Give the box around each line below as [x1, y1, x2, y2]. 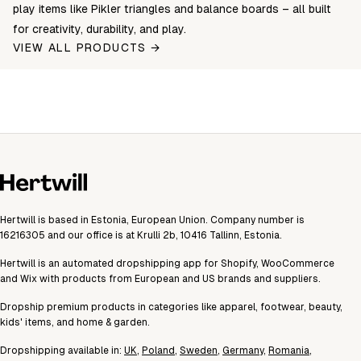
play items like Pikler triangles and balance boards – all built [13, 2, 331, 15]
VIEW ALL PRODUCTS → [13, 41, 161, 54]
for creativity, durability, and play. [13, 23, 186, 35]
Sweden [180, 344, 218, 356]
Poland [142, 344, 175, 356]
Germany [222, 344, 263, 356]
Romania [268, 344, 309, 356]
